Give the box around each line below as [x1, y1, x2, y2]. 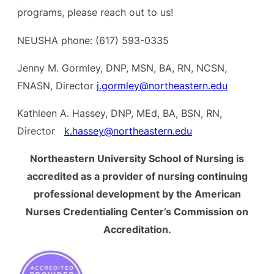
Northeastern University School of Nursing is [30, 152, 244, 165]
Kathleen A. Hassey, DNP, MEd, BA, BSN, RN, [17, 107, 222, 120]
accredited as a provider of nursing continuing [26, 170, 248, 183]
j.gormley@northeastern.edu [97, 79, 228, 92]
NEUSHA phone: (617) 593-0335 [17, 34, 169, 46]
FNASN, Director [17, 79, 97, 92]
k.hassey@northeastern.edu [64, 125, 192, 138]
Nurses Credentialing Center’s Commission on [26, 206, 248, 218]
